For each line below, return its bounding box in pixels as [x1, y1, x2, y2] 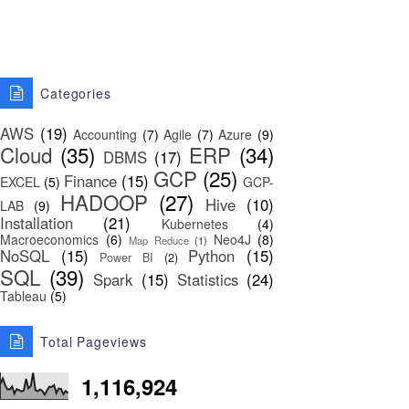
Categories [39, 84, 111, 103]
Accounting [73, 125, 138, 144]
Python [188, 245, 236, 267]
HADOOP [59, 187, 148, 217]
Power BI [100, 249, 154, 267]
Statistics [176, 268, 238, 291]
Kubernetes [161, 215, 228, 234]
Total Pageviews [39, 332, 147, 351]
